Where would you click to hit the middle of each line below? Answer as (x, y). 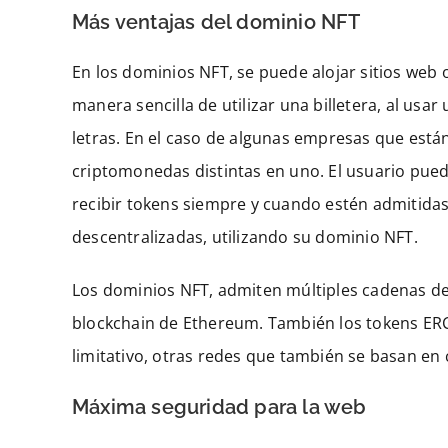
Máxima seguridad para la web (219, 407)
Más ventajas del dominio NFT (216, 22)
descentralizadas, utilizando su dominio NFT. (245, 237)
